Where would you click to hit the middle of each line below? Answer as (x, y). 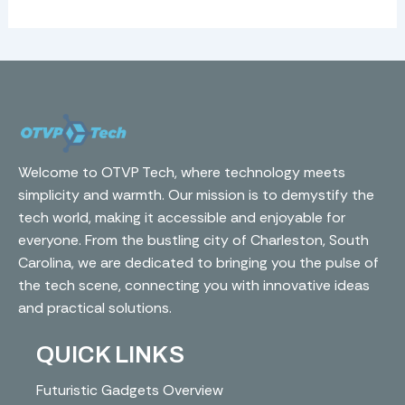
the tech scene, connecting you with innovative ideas (194, 286)
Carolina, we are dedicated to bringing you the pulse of (198, 263)
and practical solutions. (95, 308)
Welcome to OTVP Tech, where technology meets (182, 173)
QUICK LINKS (110, 355)
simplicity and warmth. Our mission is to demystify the (196, 195)
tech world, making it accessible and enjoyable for (182, 218)
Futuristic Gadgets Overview (130, 391)
